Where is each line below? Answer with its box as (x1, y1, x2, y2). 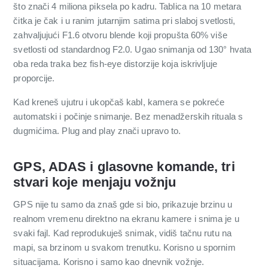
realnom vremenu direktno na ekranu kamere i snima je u (13, 214, 239, 224)
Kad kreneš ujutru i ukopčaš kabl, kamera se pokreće (13, 97, 225, 108)
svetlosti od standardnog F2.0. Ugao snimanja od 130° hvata (13, 44, 252, 55)
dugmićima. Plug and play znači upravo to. (13, 126, 181, 136)
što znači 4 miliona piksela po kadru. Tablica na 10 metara (13, 1, 242, 12)
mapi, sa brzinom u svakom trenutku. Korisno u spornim (13, 242, 236, 253)
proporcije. (13, 73, 55, 84)
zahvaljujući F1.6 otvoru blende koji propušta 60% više (13, 30, 227, 41)
